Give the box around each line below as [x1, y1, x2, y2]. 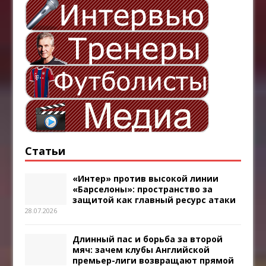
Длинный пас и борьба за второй [72, 233, 223, 245]
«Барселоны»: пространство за [72, 183, 213, 195]
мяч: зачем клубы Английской [72, 244, 210, 256]
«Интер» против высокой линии [72, 173, 219, 185]
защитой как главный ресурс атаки [72, 194, 236, 206]
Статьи [25, 144, 66, 159]
